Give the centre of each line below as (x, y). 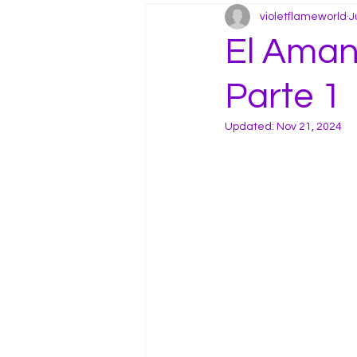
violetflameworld (303, 16)
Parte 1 (283, 96)
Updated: (251, 127)
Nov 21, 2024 (309, 127)
